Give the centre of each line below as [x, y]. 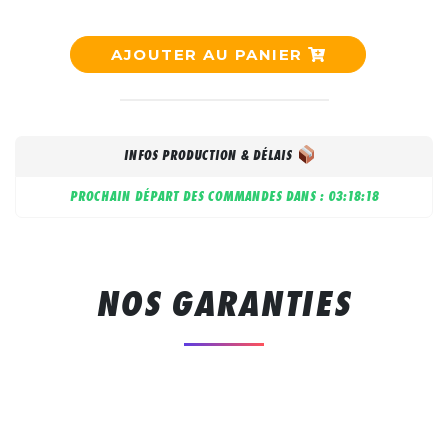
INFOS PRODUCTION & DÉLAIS [210, 155]
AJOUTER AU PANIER [210, 54]
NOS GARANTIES [224, 302]
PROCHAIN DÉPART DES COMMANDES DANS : [198, 196]
